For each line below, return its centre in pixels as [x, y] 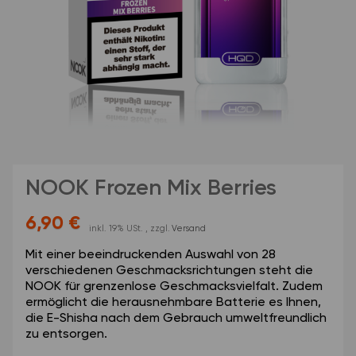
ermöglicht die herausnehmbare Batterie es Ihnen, [173, 302]
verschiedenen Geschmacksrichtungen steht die [169, 271]
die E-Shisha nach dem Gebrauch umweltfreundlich [176, 318]
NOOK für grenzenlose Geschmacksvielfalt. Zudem [174, 286]
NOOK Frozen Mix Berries [151, 188]
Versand [189, 228]
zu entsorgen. [66, 334]
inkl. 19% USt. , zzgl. [130, 228]
